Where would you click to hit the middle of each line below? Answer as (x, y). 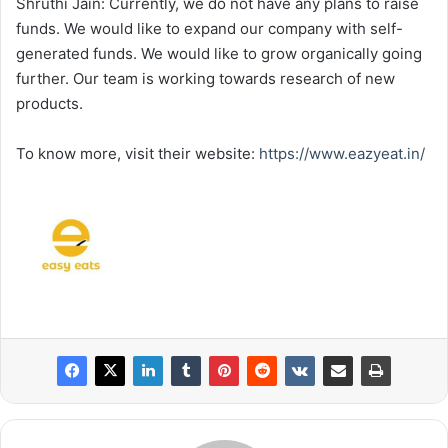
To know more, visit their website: (135, 154)
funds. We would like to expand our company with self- (209, 29)
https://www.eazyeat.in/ (340, 154)
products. (49, 104)
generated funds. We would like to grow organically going (219, 54)
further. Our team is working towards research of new (205, 79)
